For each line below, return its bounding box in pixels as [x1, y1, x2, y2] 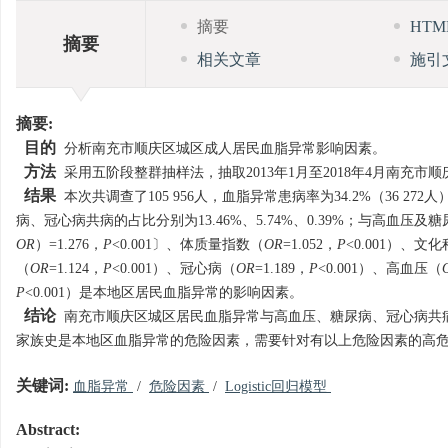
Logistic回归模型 [225, 379, 331, 395]
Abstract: [16, 421, 80, 440]
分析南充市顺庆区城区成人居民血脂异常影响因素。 [56, 141, 386, 157]
